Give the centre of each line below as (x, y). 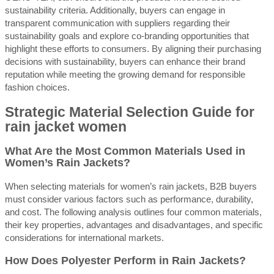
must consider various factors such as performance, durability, (129, 199)
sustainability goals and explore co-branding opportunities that (127, 36)
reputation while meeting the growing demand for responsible (125, 75)
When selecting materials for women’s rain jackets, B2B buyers (131, 186)
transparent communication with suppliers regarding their (117, 23)
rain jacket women (66, 127)
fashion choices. (37, 87)
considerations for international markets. (84, 237)
